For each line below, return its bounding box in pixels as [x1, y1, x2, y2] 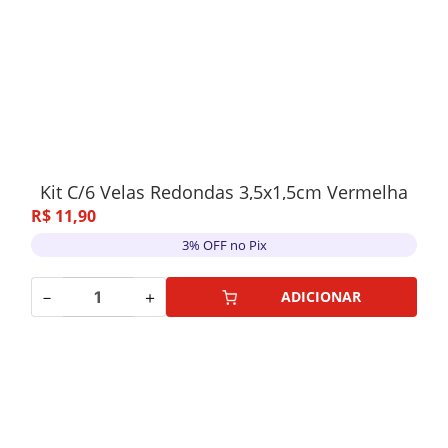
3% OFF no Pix [181, 235, 267, 254]
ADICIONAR [281, 287, 362, 306]
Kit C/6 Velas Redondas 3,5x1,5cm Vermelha [40, 180, 408, 204]
